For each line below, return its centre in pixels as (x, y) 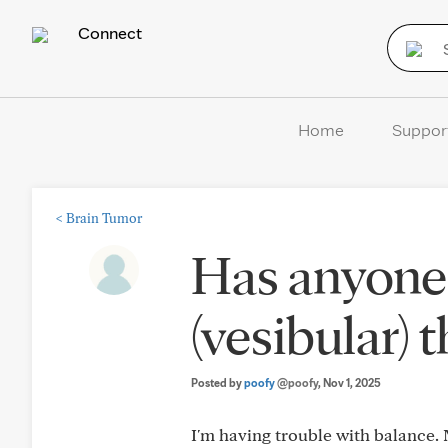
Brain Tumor (104, 218)
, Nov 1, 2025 (349, 382)
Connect (108, 32)
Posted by (217, 382)
